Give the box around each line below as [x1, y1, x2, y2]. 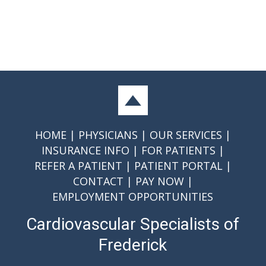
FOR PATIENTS [141, 142, 216, 157]
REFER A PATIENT [34, 158, 122, 173]
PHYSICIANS [78, 127, 138, 142]
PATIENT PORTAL [134, 158, 223, 173]
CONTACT [72, 173, 123, 188]
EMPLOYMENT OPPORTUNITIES [52, 189, 214, 204]
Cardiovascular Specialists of [26, 214, 240, 234]
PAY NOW [135, 173, 184, 188]
